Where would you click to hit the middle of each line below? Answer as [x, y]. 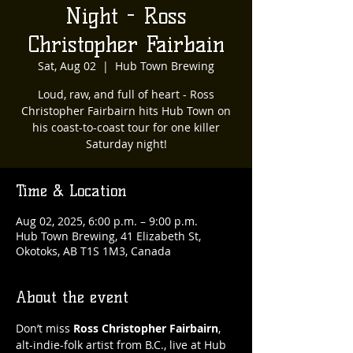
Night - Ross [126, 16]
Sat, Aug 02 [67, 66]
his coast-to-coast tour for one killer [126, 127]
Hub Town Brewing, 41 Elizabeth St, [108, 236]
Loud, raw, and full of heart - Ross [126, 94]
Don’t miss [45, 328]
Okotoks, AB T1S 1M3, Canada [93, 251]
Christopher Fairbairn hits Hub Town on [126, 111]
